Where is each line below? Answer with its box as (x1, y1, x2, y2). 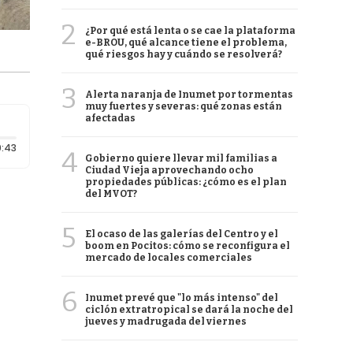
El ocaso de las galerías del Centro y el (85, 229, 278, 240)
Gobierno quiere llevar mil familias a (85, 153, 277, 164)
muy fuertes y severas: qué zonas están (85, 101, 282, 112)
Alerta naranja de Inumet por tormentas (85, 89, 293, 100)
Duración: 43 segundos (15, 140, 128, 154)
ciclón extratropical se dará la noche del (85, 304, 293, 315)
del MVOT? (85, 188, 137, 199)
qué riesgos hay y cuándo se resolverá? (85, 49, 282, 60)
